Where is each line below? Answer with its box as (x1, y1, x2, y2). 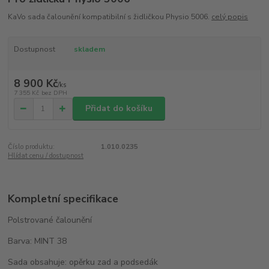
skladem (73, 44, 105, 55)
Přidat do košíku (85, 103, 153, 115)
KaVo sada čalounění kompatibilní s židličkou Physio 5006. (8, 12, 212, 22)
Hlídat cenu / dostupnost (8, 151, 84, 161)
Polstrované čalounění (8, 214, 95, 226)
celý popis (211, 12, 249, 22)
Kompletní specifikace (8, 191, 119, 206)
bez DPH (41, 88, 67, 97)
